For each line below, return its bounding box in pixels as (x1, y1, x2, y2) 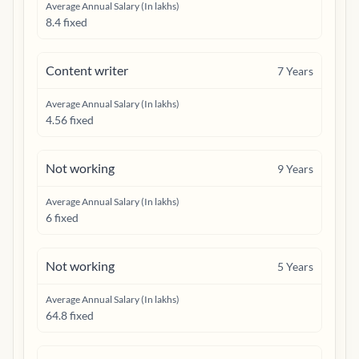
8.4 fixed (46, 15, 87, 29)
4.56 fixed (46, 113, 94, 127)
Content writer (46, 63, 128, 78)
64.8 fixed (46, 309, 94, 322)
